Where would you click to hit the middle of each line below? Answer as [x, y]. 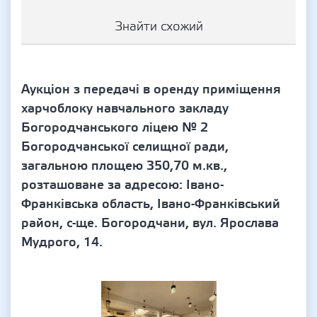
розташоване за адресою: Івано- [122, 185]
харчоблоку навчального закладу [125, 109]
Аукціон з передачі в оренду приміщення [151, 90]
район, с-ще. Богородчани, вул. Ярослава [150, 223]
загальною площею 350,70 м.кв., [124, 166]
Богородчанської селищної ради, [125, 147]
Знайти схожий [158, 27]
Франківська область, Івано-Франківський [151, 204]
